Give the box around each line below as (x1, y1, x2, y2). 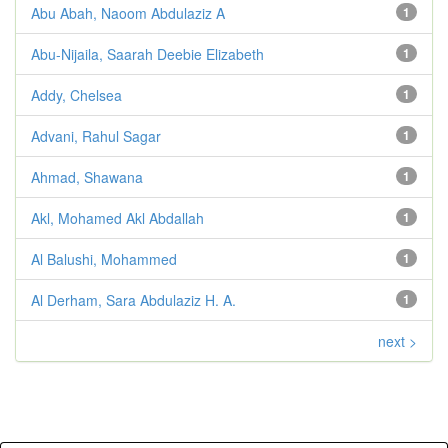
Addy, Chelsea (31, 85, 122, 105)
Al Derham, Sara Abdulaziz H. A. (31, 290, 236, 310)
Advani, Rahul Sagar (31, 126, 161, 146)
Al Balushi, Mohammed (31, 249, 177, 269)
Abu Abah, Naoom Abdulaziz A (31, 3, 225, 23)
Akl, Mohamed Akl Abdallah (31, 208, 204, 228)
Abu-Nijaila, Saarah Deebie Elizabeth (31, 44, 264, 64)
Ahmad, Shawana (31, 167, 143, 187)
